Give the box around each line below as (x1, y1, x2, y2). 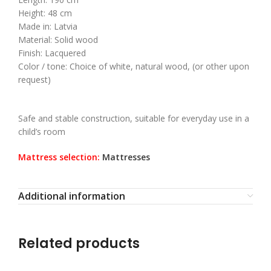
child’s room (18, 125, 65, 137)
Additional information (18, 189, 125, 203)
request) (18, 73, 51, 85)
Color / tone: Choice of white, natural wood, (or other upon (18, 60, 249, 72)
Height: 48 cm (18, 7, 72, 19)
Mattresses (102, 151, 150, 163)
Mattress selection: (18, 151, 102, 163)
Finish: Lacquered (18, 47, 86, 59)
